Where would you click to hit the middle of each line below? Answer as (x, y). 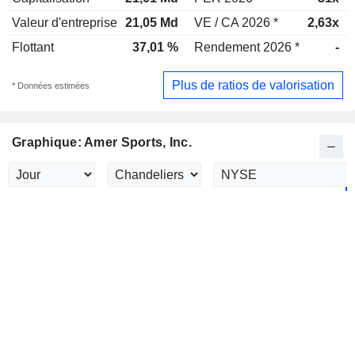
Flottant (33, 47)
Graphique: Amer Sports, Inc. (102, 143)
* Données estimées (51, 85)
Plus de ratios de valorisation (253, 85)
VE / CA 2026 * (236, 23)
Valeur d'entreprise (65, 23)
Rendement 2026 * (247, 47)
